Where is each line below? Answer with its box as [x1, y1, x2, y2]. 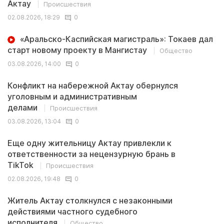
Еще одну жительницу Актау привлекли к [7, 137, 171, 148]
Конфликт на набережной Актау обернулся [7, 80, 178, 90]
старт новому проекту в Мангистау [7, 44, 149, 55]
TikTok [7, 159, 35, 170]
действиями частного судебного [7, 206, 137, 216]
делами [7, 102, 39, 112]
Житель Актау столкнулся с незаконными [7, 195, 172, 205]
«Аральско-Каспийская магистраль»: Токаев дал [20, 33, 213, 44]
